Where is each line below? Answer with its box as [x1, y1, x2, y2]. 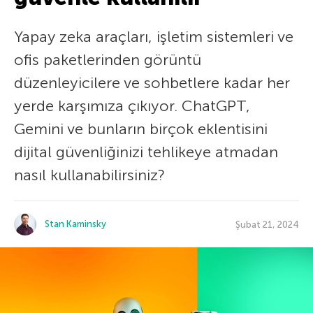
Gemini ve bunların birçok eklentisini [14, 119, 268, 138]
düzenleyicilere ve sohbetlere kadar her [14, 73, 290, 92]
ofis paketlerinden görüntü [14, 50, 201, 69]
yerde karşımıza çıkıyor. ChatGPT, [14, 96, 250, 115]
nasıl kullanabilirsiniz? [14, 166, 165, 184]
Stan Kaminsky [45, 219, 106, 229]
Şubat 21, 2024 [235, 219, 299, 230]
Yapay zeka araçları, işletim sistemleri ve [14, 27, 293, 46]
